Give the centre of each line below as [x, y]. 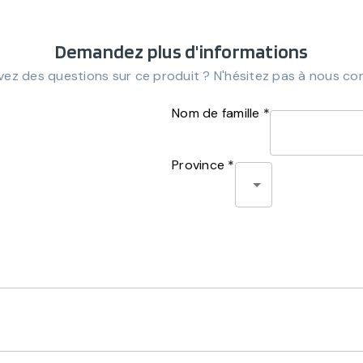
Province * [203, 165]
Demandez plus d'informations [181, 51]
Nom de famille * [221, 113]
